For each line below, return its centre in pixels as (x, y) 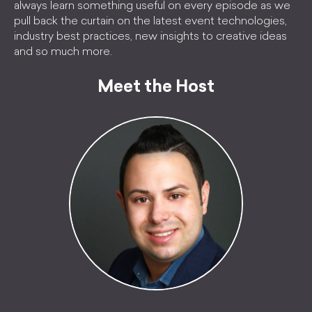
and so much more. (63, 52)
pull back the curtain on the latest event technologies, (150, 22)
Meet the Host (156, 88)
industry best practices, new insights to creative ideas (150, 37)
